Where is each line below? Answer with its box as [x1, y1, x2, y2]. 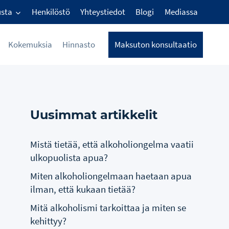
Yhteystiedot [80, 6, 126, 18]
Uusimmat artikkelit [30, 107, 158, 122]
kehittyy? [30, 214, 67, 227]
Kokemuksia [8, 38, 53, 50]
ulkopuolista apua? [30, 151, 108, 164]
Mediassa [164, 6, 198, 18]
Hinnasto [62, 38, 96, 50]
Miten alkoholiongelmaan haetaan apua [30, 169, 192, 182]
